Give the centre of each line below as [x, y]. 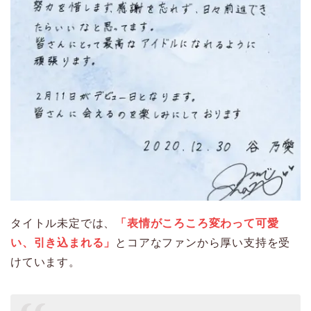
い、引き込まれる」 [63, 243]
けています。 [45, 262]
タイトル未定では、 [63, 224]
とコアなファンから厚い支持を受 [203, 243]
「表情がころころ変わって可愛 [197, 224]
